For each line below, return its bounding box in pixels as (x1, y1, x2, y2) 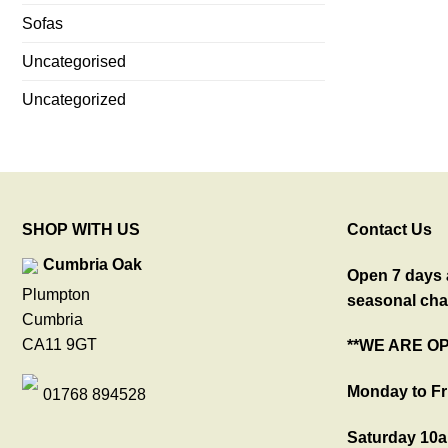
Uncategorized (22, 90, 126, 108)
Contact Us (347, 220, 432, 238)
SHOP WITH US (22, 220, 140, 238)
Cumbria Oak (43, 255, 142, 273)
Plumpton (22, 285, 90, 303)
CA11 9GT (22, 335, 97, 353)
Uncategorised (22, 52, 126, 70)
